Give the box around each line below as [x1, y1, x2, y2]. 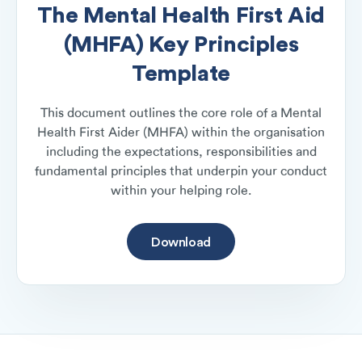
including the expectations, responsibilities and [45, 144, 317, 159]
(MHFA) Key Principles [63, 28, 299, 58]
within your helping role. [111, 183, 251, 198]
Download [150, 233, 212, 250]
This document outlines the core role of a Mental [40, 105, 322, 120]
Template [132, 57, 230, 87]
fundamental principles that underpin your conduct [35, 163, 327, 179]
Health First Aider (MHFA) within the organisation [37, 124, 325, 140]
